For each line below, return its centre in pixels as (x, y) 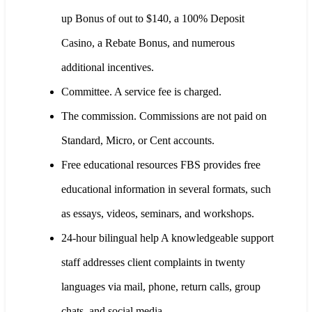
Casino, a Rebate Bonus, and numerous (148, 42)
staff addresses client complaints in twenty (153, 262)
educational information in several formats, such (166, 189)
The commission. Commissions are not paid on (164, 116)
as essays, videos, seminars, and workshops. (158, 213)
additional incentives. (108, 67)
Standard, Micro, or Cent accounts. (138, 140)
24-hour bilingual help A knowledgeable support (167, 237)
